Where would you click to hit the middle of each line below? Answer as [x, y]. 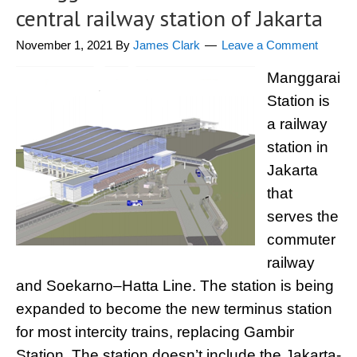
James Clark [167, 45]
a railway [297, 124]
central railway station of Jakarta [169, 18]
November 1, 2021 [64, 45]
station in [298, 147]
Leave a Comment [270, 45]
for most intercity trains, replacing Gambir [155, 332]
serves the [303, 216]
